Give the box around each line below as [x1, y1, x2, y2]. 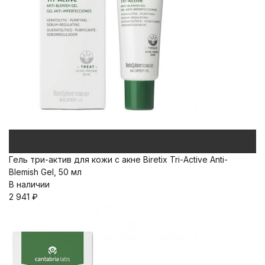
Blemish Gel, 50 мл [9, 167, 82, 177]
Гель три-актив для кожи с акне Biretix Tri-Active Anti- [9, 154, 228, 164]
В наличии [9, 179, 50, 189]
